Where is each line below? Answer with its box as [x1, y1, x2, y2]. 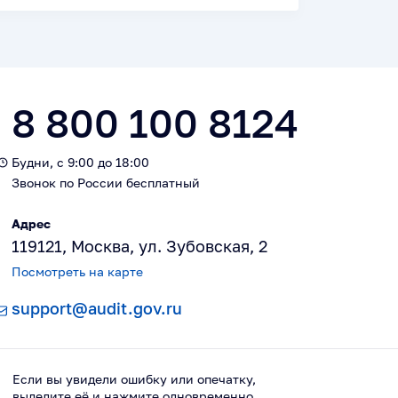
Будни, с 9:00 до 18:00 [12, 155, 149, 170]
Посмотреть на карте [12, 264, 143, 279]
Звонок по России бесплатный [12, 175, 200, 190]
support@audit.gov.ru [12, 298, 182, 318]
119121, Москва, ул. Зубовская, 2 [12, 236, 267, 256]
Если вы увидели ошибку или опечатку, [12, 371, 256, 386]
